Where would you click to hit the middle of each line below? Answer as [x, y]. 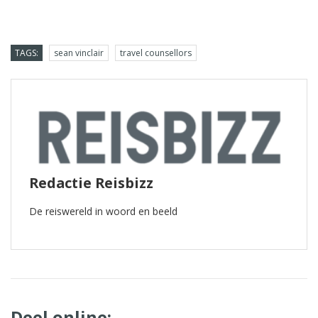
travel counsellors [156, 53]
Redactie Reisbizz [91, 182]
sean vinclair [79, 53]
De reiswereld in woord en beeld [103, 211]
